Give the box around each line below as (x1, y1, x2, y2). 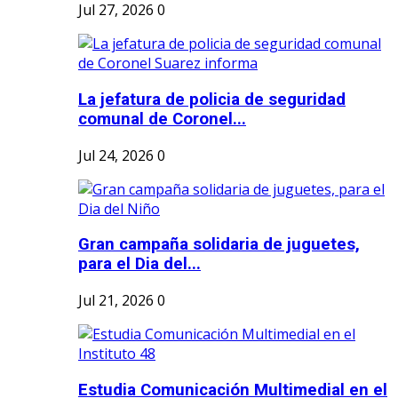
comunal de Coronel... (78, 109, 246, 130)
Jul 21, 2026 (78, 291, 154, 311)
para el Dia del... (78, 254, 201, 275)
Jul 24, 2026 (78, 145, 154, 165)
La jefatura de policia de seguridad (78, 90, 346, 110)
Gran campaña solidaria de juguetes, (78, 235, 360, 255)
